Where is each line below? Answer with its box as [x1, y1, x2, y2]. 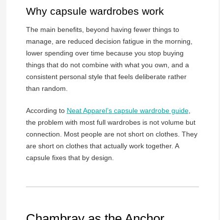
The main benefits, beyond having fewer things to [26, 25, 179, 33]
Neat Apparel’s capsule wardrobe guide [66, 106, 189, 114]
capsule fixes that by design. [26, 153, 114, 162]
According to [26, 106, 67, 114]
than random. [26, 84, 68, 92]
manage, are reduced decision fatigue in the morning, [26, 37, 192, 45]
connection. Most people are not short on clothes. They [26, 130, 197, 138]
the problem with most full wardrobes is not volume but [26, 118, 195, 126]
